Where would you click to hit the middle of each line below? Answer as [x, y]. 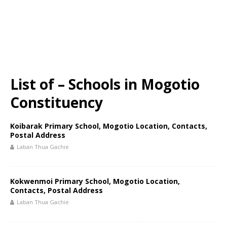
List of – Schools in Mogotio [105, 84]
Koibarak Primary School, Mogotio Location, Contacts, [109, 126]
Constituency [56, 102]
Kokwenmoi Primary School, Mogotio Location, [95, 181]
